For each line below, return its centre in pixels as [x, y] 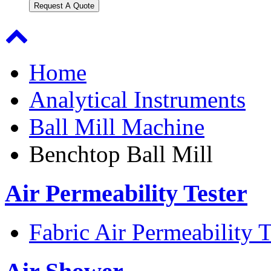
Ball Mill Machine [117, 127]
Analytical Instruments [137, 100]
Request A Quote [64, 6]
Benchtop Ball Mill [121, 154]
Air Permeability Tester [126, 193]
